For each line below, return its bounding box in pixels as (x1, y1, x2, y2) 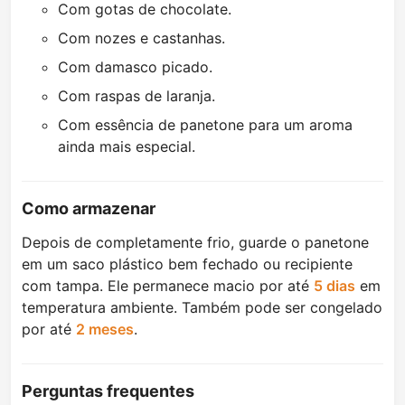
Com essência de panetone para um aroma (58, 116, 353, 135)
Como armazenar (22, 199, 155, 219)
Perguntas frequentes (22, 381, 194, 401)
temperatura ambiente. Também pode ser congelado (22, 298, 382, 317)
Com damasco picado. (58, 58, 212, 77)
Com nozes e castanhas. (58, 29, 225, 48)
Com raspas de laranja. (58, 87, 215, 106)
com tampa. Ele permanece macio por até (22, 277, 314, 296)
